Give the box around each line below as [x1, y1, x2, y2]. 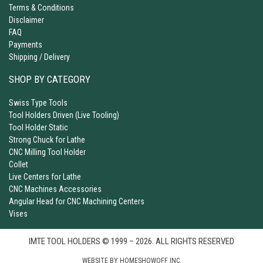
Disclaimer [9, 15, 44, 25]
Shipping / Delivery [9, 52, 70, 62]
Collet [9, 160, 28, 169]
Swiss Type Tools [9, 98, 68, 107]
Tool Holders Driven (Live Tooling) [9, 110, 119, 120]
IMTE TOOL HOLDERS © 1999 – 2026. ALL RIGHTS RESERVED [29, 236, 234, 247]
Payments [9, 39, 42, 49]
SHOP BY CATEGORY [9, 73, 90, 85]
